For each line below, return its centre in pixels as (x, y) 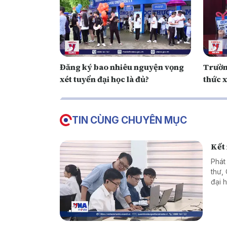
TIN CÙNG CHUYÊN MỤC (129, 120)
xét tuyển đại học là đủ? (104, 79)
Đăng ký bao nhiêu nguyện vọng (122, 67)
